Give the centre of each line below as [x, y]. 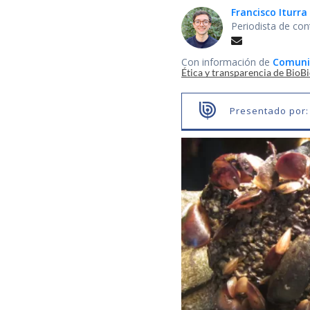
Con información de [227, 62]
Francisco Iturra [269, 12]
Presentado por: [269, 110]
